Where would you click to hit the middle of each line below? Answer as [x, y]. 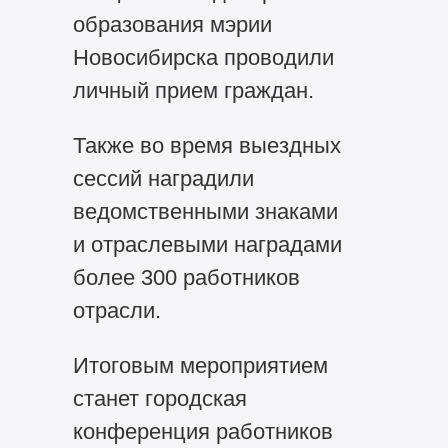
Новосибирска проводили [203, 58]
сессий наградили [163, 179]
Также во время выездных [206, 146]
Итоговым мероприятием [200, 365]
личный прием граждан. [193, 91]
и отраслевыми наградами [207, 245]
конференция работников [202, 431]
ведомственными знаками [205, 212]
